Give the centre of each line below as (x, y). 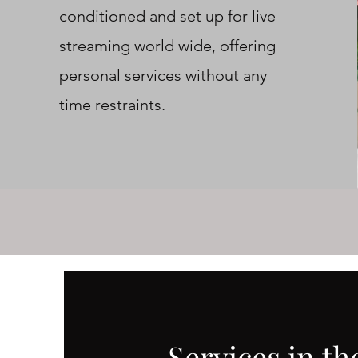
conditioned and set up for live (167, 16)
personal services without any (163, 75)
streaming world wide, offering (167, 46)
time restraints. (112, 105)
